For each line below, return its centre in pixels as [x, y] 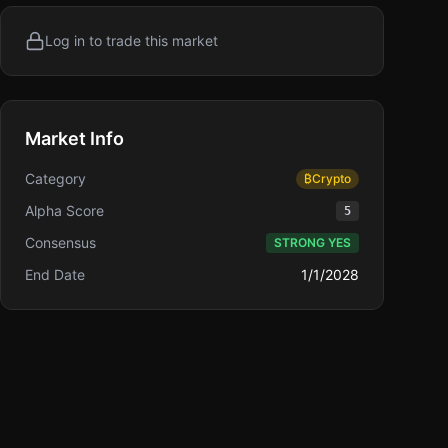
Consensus [60, 242]
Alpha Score [64, 210]
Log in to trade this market [131, 40]
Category [55, 178]
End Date [55, 274]
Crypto [331, 178]
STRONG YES [312, 242]
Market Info [74, 138]
